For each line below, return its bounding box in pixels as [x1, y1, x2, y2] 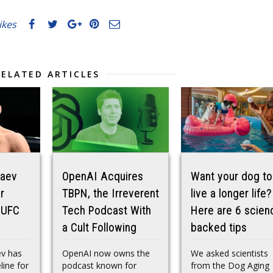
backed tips [191, 221, 247, 235]
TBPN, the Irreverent [62, 187, 159, 200]
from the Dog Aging [191, 260, 269, 271]
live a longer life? [191, 187, 272, 200]
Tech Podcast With [62, 204, 151, 218]
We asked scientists [191, 247, 268, 259]
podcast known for [62, 260, 136, 271]
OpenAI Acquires [62, 170, 143, 183]
